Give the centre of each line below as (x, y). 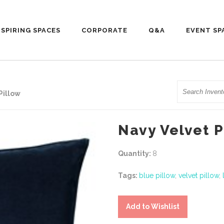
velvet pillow (199, 175)
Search (188, 87)
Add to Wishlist (153, 207)
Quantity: (135, 153)
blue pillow (157, 175)
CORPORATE (104, 30)
